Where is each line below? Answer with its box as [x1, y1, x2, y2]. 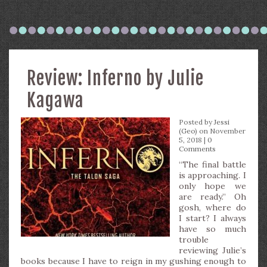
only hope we [179, 181, 246, 191]
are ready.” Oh [179, 191, 246, 202]
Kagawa [27, 89, 84, 111]
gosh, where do [179, 202, 246, 213]
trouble [179, 234, 209, 245]
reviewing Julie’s [179, 245, 246, 256]
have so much [179, 223, 246, 234]
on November [197, 126, 246, 135]
